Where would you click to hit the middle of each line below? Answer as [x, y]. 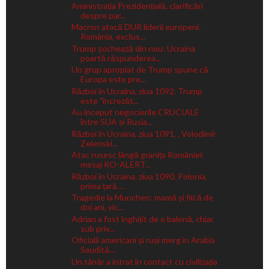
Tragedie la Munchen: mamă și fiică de [142, 198]
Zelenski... [99, 143]
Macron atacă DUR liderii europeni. [136, 27]
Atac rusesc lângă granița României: [138, 155]
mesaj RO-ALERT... [115, 165]
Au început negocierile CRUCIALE [135, 112]
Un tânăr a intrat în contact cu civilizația [144, 261]
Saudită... [97, 250]
